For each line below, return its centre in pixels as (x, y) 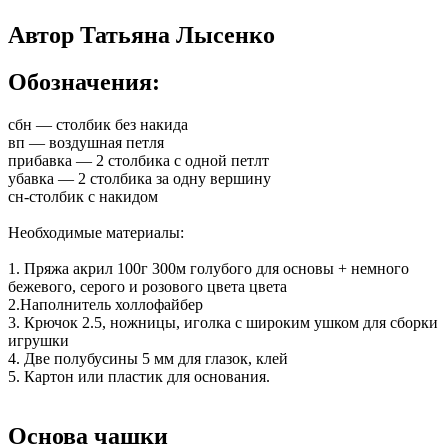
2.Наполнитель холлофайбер (105, 304)
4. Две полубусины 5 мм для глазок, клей (148, 358)
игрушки (38, 340)
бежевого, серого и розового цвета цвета (147, 286)
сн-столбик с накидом (83, 196)
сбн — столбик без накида (98, 124)
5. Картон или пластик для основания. (139, 376)
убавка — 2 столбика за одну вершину (139, 178)
